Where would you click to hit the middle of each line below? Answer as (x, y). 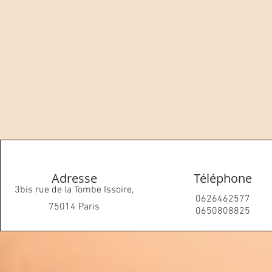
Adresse (75, 178)
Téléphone (223, 178)
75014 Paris (74, 207)
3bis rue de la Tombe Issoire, (74, 190)
